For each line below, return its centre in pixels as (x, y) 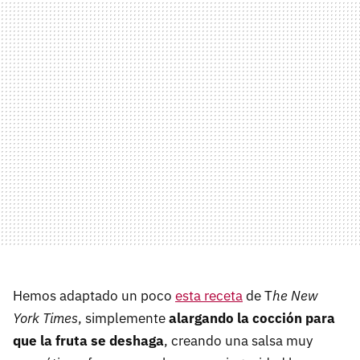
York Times (45, 318)
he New (295, 295)
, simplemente (123, 318)
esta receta (209, 295)
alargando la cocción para (252, 318)
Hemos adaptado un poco (94, 295)
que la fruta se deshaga (88, 340)
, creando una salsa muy (238, 340)
